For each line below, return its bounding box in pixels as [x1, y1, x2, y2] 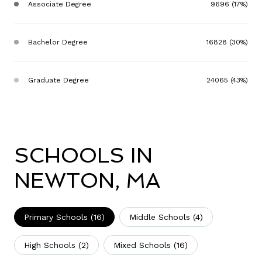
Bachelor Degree [28, 38, 88, 47]
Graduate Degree [28, 76, 89, 85]
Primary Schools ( [24, 212, 94, 222]
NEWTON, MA [14, 168, 160, 194]
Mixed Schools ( [113, 240, 177, 250]
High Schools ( [24, 240, 81, 250]
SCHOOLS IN [14, 143, 153, 168]
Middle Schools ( [129, 212, 195, 222]
